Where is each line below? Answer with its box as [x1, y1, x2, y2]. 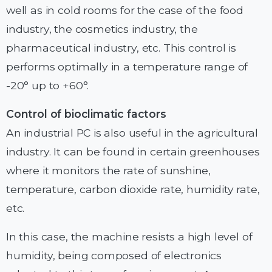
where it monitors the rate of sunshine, [6, 164, 211, 177]
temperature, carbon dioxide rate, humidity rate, [6, 183, 260, 196]
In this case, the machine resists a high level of [6, 230, 253, 243]
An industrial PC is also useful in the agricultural [6, 126, 259, 140]
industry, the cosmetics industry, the [6, 22, 198, 36]
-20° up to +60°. [6, 79, 89, 92]
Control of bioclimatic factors [6, 107, 166, 121]
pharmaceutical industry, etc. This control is [6, 41, 237, 55]
